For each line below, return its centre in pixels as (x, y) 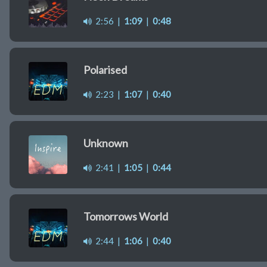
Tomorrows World (126, 217)
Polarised (105, 70)
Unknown (106, 143)
